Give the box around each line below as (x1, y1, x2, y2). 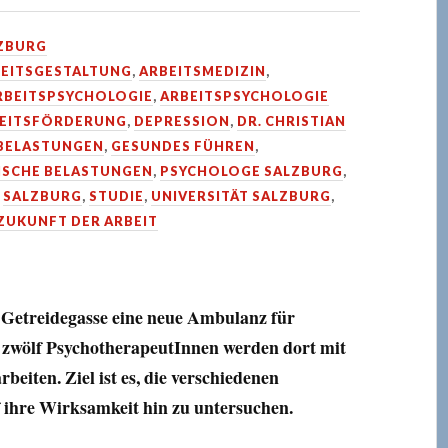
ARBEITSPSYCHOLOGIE (160, 88, 330, 104)
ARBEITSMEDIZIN (138, 63, 266, 79)
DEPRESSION (134, 113, 231, 129)
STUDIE (89, 188, 145, 204)
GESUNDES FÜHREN (111, 138, 256, 154)
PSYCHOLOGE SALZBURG (160, 163, 344, 179)
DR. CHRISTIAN (237, 113, 347, 129)
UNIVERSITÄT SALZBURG (151, 188, 332, 204)
